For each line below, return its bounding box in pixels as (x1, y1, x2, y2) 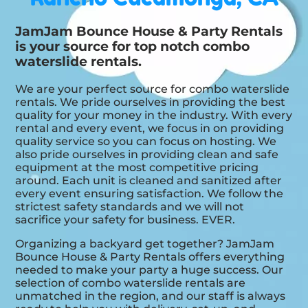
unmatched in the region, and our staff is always (15, 289, 286, 303)
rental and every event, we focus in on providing (15, 122, 285, 135)
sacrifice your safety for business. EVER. (15, 213, 236, 227)
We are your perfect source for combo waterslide (15, 82, 290, 96)
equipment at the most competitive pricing (15, 161, 259, 175)
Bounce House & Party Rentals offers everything (15, 250, 285, 264)
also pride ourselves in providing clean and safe (15, 148, 279, 162)
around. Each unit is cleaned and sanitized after (15, 174, 283, 188)
